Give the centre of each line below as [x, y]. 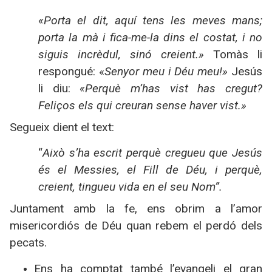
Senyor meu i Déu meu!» [166, 71]
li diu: [59, 88]
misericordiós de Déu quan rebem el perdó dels [136, 226]
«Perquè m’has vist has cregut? [171, 88]
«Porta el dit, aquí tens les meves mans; [150, 20]
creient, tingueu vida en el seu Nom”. [131, 187]
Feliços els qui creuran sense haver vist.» [143, 105]
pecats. [28, 243]
